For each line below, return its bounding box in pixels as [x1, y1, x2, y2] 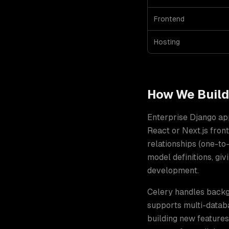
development [147, 166, 197, 175]
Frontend [154, 15, 185, 23]
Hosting [154, 38, 180, 46]
